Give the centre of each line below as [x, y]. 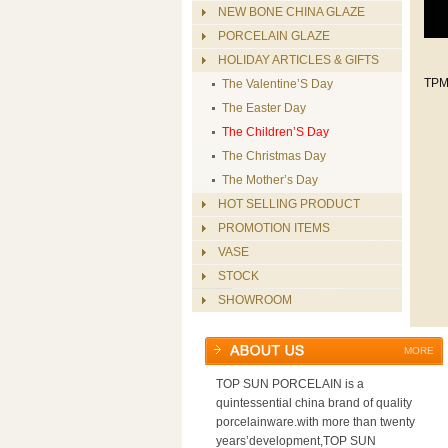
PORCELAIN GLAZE [274, 36]
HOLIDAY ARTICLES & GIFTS [298, 60]
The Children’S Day [275, 132]
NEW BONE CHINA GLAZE [291, 12]
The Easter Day [264, 108]
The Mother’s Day [270, 180]
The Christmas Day [274, 156]
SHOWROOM [255, 300]
